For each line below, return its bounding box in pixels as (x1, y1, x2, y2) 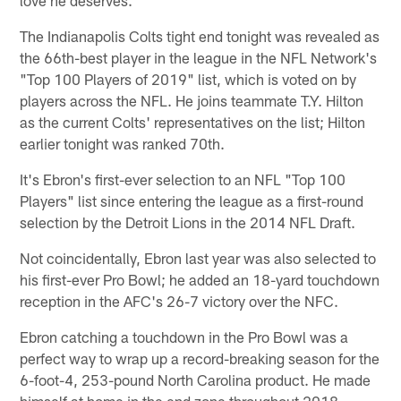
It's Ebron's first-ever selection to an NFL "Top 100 (20, 169, 346, 188)
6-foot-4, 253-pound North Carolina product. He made (20, 370, 371, 388)
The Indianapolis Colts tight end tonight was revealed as (20, 26, 380, 45)
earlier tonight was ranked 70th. (20, 133, 226, 152)
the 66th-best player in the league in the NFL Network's (20, 47, 378, 66)
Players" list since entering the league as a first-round (20, 191, 364, 209)
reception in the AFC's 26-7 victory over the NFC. (20, 291, 339, 310)
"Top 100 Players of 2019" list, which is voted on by (20, 69, 357, 88)
